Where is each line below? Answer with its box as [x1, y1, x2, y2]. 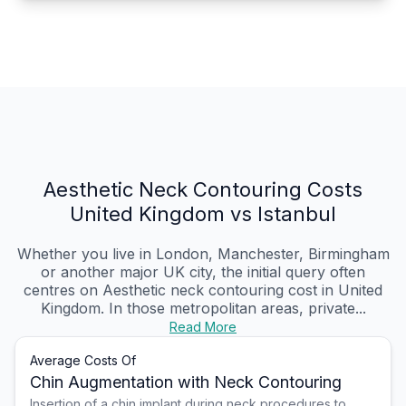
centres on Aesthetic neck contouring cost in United [24, 281, 382, 300]
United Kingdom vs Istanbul [70, 202, 336, 227]
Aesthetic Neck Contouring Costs [43, 178, 362, 202]
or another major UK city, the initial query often [41, 263, 365, 282]
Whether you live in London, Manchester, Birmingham [16, 245, 390, 264]
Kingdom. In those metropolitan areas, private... [40, 299, 366, 318]
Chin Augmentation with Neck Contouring [30, 372, 342, 392]
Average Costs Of [30, 353, 136, 369]
